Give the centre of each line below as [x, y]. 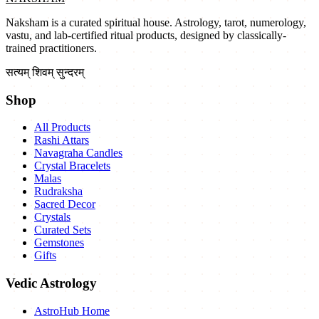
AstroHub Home [72, 310]
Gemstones [59, 243]
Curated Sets [63, 230]
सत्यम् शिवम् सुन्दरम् [45, 72]
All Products [62, 127]
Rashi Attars [62, 140]
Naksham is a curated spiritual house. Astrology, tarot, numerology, [156, 22]
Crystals [52, 217]
